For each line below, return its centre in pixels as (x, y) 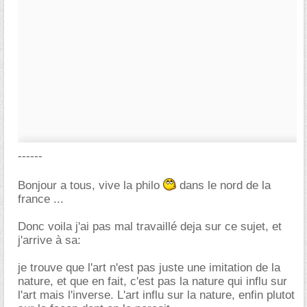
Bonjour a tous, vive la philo (90, 185)
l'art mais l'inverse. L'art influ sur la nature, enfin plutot (156, 295)
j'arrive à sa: (49, 240)
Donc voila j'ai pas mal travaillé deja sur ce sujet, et (150, 226)
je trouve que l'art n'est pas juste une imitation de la (149, 268)
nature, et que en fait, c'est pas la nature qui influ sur (152, 281)
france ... (41, 199)
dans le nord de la (223, 185)
